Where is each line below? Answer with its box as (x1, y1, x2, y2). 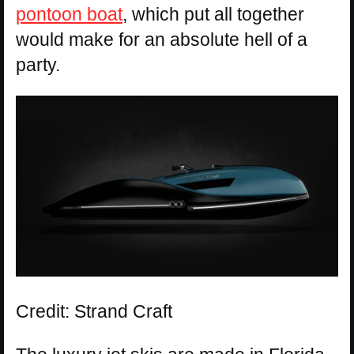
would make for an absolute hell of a (16, 28, 307, 50)
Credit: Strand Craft (16, 301, 172, 322)
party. (16, 54, 60, 75)
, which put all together (122, 3, 304, 24)
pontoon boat (16, 3, 122, 24)
